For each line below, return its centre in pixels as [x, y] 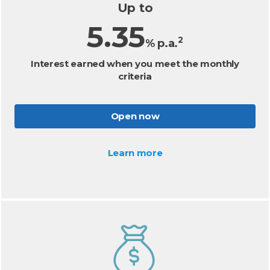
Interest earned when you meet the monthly [135, 64]
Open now [135, 116]
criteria [135, 76]
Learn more [135, 153]
